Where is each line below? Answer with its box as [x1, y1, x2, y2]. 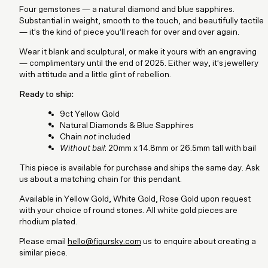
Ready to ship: [19, 90, 74, 99]
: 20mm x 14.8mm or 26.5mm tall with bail [105, 144, 256, 153]
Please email [19, 237, 68, 246]
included [98, 132, 130, 141]
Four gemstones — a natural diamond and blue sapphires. [19, 5, 234, 14]
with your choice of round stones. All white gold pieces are [19, 206, 237, 215]
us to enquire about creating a [141, 237, 256, 246]
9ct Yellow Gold [60, 109, 120, 118]
